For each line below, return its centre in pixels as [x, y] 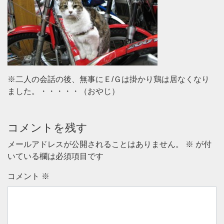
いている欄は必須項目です [55, 156]
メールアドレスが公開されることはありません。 [95, 144]
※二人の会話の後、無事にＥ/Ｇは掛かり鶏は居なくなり [108, 79]
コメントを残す [47, 128]
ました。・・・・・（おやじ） [63, 91]
